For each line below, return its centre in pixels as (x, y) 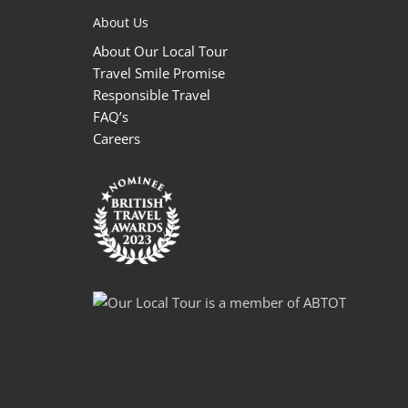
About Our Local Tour (160, 51)
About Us (121, 23)
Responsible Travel (152, 95)
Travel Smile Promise (159, 73)
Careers (117, 139)
